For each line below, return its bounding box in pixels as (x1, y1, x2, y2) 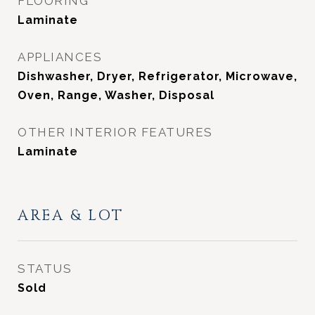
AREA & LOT (18, 206, 124, 226)
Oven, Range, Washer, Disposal (18, 89, 214, 102)
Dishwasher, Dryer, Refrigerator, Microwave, (18, 70, 297, 83)
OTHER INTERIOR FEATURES (18, 125, 213, 139)
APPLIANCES (18, 50, 102, 64)
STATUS (18, 262, 72, 276)
